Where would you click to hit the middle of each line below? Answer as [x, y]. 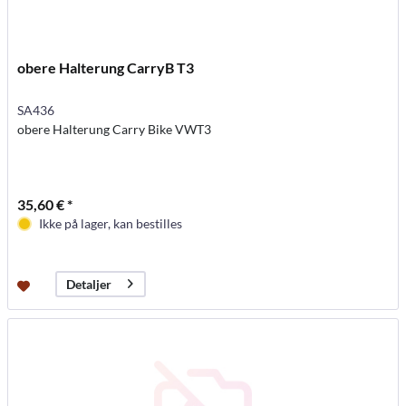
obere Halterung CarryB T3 [106, 67]
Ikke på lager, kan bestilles [111, 223]
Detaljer [89, 285]
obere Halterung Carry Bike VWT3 [115, 129]
